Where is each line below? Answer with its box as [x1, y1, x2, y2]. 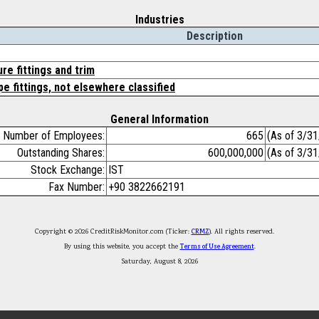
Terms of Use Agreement [179, 241, 254, 252]
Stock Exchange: [31, 163, 105, 177]
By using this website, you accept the [63, 241, 180, 252]
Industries [135, 13, 184, 26]
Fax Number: [48, 180, 105, 194]
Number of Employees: [3, 129, 105, 142]
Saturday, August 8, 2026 [121, 256, 198, 267]
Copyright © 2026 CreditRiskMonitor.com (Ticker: [34, 226, 192, 237]
